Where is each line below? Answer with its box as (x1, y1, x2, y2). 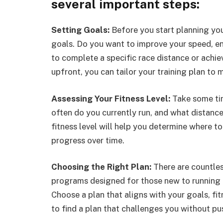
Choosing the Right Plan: (51, 162, 153, 172)
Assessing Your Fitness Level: (51, 93, 172, 104)
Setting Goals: (51, 25, 111, 35)
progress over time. (51, 135, 124, 145)
